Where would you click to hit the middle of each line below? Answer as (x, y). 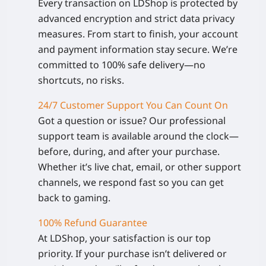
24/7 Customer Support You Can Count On (133, 105)
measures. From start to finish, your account (138, 34)
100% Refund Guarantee (93, 222)
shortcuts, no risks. (81, 80)
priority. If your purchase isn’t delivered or (132, 253)
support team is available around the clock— (138, 136)
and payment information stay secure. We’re (138, 49)
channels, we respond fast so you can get (131, 182)
